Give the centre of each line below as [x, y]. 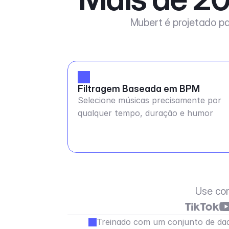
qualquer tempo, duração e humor [146, 113]
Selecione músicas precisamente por [150, 100]
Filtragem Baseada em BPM [139, 89]
